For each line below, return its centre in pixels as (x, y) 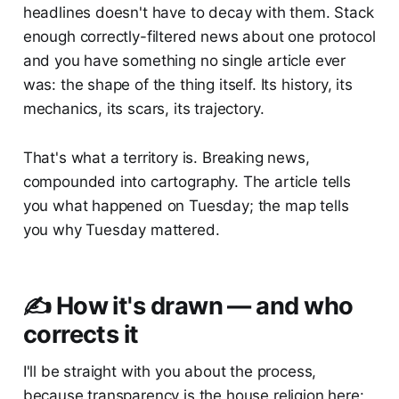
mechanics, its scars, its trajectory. (143, 109)
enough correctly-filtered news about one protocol (199, 37)
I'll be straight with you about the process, (170, 372)
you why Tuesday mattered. (121, 230)
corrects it (81, 335)
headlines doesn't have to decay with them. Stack (198, 13)
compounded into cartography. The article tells (187, 182)
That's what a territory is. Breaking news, (166, 158)
